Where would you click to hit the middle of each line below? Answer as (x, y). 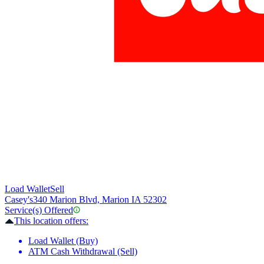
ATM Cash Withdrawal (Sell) (83, 252)
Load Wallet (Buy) (63, 241)
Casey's (19, 200)
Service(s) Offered (39, 210)
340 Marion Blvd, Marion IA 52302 (100, 200)
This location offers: (51, 221)
